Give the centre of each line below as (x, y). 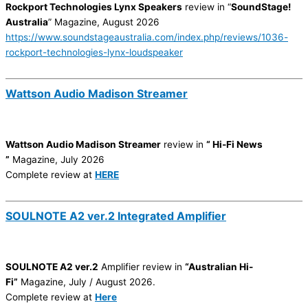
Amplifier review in (142, 267)
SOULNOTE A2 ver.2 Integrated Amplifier (116, 216)
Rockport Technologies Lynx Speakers (94, 7)
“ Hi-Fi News (234, 145)
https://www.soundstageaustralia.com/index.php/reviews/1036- (147, 37)
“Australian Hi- (219, 267)
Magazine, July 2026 (57, 160)
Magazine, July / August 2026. (87, 282)
